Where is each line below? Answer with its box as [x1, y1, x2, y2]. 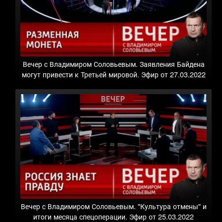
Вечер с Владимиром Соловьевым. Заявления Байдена [22, 58, 205, 69]
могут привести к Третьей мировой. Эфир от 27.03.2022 [21, 69, 206, 80]
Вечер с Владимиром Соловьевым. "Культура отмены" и [20, 200, 207, 211]
